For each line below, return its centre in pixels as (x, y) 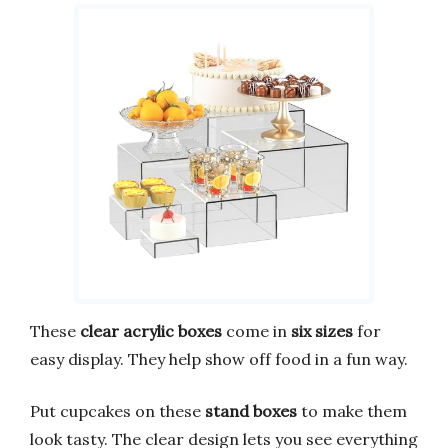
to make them (352, 411)
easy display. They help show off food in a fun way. (219, 359)
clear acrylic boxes (151, 331)
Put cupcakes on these (117, 411)
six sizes (322, 331)
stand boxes (251, 411)
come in (256, 331)
